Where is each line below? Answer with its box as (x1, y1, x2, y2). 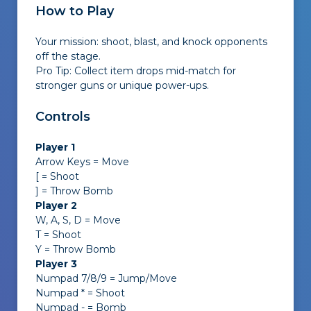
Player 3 (35, 258, 77, 270)
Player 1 (35, 141, 75, 153)
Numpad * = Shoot (35, 287, 125, 299)
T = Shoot (35, 228, 81, 241)
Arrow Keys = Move (35, 155, 129, 168)
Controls (35, 109, 90, 124)
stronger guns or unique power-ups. (35, 79, 209, 92)
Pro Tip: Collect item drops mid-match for (35, 65, 236, 77)
